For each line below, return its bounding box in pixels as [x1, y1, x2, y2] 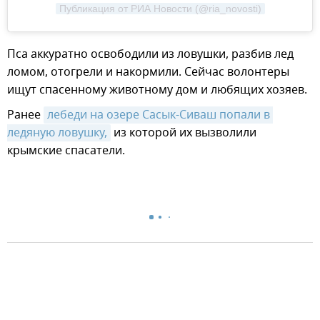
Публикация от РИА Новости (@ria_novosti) [59, 2, 261, 14]
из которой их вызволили [111, 124, 256, 141]
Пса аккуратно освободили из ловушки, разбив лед [7, 45, 294, 63]
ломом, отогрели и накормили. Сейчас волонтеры [7, 63, 289, 81]
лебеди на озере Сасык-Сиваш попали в [47, 106, 270, 124]
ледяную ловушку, [7, 124, 107, 141]
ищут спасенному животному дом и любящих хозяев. [7, 81, 307, 99]
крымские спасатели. [7, 141, 125, 159]
